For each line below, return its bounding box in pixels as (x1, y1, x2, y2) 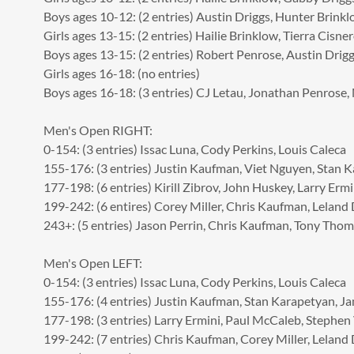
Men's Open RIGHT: (43, 122, 153, 137)
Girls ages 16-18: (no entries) (43, 65, 200, 81)
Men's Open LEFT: (43, 254, 142, 270)
